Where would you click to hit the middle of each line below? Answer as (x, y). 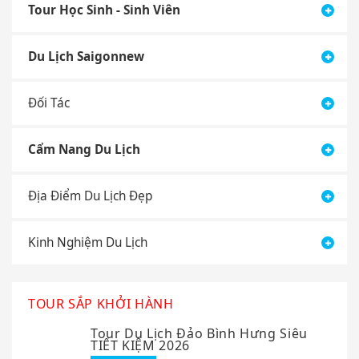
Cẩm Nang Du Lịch (84, 149)
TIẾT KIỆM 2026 (140, 345)
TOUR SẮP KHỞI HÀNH (101, 303)
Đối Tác (49, 103)
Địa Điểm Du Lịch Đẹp (90, 196)
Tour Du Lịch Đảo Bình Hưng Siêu (199, 333)
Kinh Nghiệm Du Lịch (88, 242)
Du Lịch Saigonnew (86, 56)
